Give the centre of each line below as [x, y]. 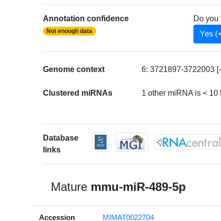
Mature [71, 186]
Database [61, 138]
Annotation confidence [86, 18]
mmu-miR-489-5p [139, 186]
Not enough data [70, 31]
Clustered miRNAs [78, 93]
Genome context [74, 69]
